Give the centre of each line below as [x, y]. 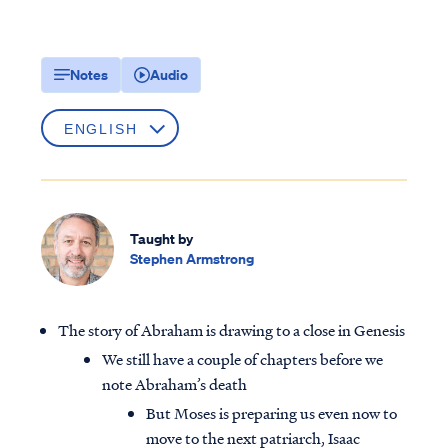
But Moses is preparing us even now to [271, 413]
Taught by [161, 239]
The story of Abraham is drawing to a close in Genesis [231, 330]
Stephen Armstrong [192, 259]
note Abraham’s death [174, 384]
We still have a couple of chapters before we [242, 359]
